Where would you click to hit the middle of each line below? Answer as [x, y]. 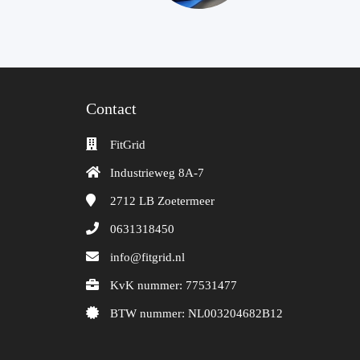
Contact [111, 108]
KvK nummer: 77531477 [174, 285]
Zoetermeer [186, 201]
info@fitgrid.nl [147, 257]
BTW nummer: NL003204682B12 [196, 313]
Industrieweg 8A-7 [157, 173]
